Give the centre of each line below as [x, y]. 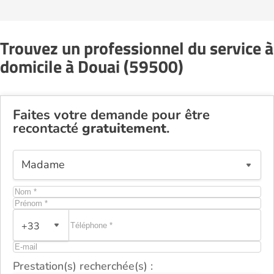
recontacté [47, 129]
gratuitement [124, 129]
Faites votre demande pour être [111, 115]
